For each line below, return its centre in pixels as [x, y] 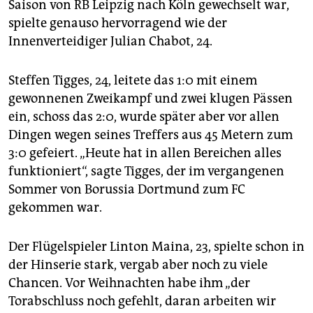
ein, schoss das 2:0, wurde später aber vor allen [144, 117]
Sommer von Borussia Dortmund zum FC [127, 190]
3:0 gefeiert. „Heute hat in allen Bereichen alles [145, 153]
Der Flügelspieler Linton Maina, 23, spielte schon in [156, 247]
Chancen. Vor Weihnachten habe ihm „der [129, 283]
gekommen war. [55, 208]
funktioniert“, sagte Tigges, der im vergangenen [146, 172]
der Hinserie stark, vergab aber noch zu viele [138, 265]
